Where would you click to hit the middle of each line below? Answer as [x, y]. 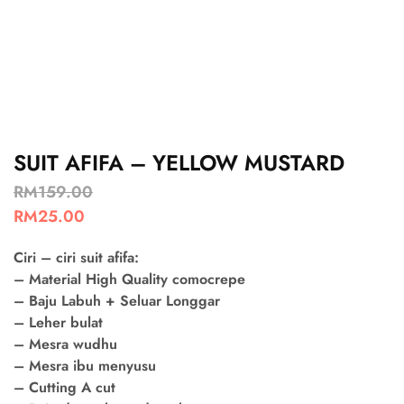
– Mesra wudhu [65, 344]
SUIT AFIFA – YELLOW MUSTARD [179, 163]
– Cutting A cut [64, 387]
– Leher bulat [58, 322]
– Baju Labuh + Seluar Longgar [117, 301]
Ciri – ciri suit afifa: [76, 257]
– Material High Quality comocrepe [129, 279]
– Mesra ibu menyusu [85, 366]
